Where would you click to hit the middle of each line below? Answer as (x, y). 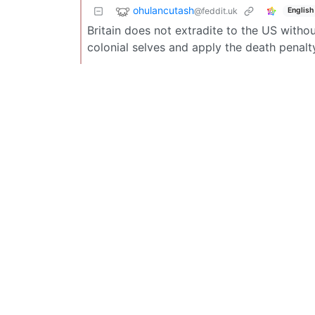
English (300, 11)
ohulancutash (163, 10)
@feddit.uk (216, 11)
